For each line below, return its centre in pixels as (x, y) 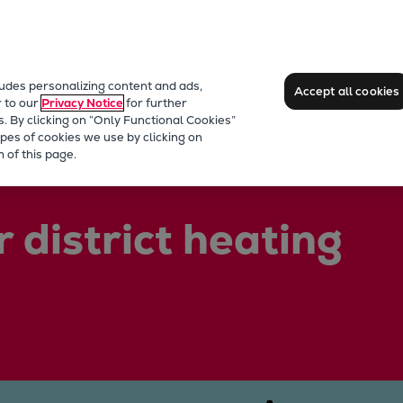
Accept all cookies (347, 91)
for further (155, 103)
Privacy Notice (82, 103)
